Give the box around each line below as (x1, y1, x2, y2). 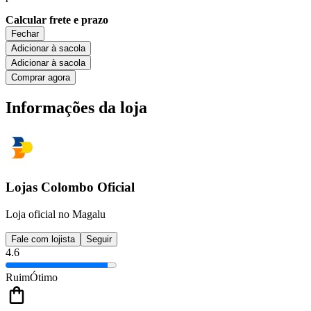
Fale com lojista (11, 233, 75, 244)
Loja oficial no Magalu (6, 208, 106, 220)
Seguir (86, 233, 112, 244)
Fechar (11, 28, 39, 39)
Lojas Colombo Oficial (6, 180, 135, 195)
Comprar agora (11, 72, 70, 83)
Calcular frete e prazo (6, 13, 108, 26)
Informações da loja (6, 98, 147, 117)
